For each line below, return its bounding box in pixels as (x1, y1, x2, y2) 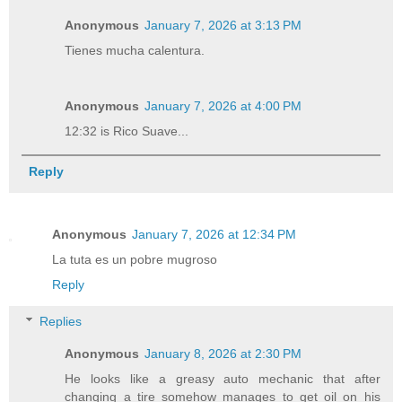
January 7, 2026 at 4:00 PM (144, 98, 302, 113)
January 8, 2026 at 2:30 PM (144, 346, 302, 362)
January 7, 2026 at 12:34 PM (132, 226, 296, 241)
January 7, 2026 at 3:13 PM (144, 17, 302, 32)
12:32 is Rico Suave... (65, 123, 189, 138)
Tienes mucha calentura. (65, 42, 205, 57)
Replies (39, 314, 83, 329)
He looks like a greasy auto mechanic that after (65, 371, 380, 387)
